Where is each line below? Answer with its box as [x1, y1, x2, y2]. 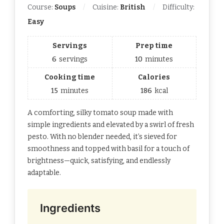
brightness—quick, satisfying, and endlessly [27, 156, 170, 165]
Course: [27, 3, 54, 12]
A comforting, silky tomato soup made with [27, 108, 173, 117]
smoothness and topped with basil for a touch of [27, 144, 189, 153]
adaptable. [27, 168, 61, 177]
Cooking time [44, 73, 95, 82]
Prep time [135, 41, 173, 50]
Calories [138, 73, 170, 82]
